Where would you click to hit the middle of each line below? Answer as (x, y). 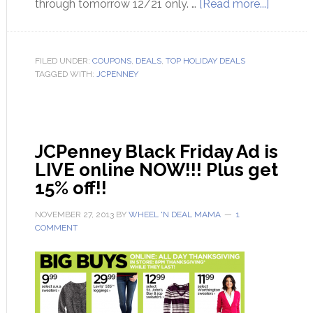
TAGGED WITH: (65, 74)
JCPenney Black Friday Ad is (156, 152)
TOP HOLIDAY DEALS (205, 61)
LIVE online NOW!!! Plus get (156, 170)
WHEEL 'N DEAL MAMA (174, 214)
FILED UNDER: (63, 61)
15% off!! (71, 188)
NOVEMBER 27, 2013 (74, 214)
